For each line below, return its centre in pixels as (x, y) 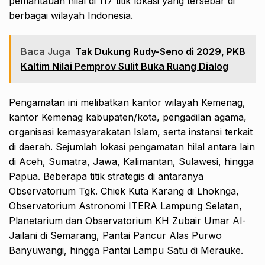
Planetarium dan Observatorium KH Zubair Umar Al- (127, 221)
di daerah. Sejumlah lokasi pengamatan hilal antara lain (132, 147)
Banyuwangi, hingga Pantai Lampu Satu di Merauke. (126, 251)
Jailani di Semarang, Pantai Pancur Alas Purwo (115, 236)
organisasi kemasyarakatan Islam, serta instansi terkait (131, 132)
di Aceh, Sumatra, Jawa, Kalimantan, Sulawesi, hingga (131, 162)
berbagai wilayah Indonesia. (71, 16)
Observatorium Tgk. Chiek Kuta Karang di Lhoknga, (124, 191)
